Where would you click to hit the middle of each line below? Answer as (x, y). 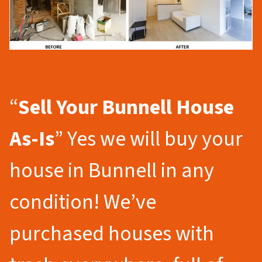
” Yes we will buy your (149, 139)
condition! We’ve (83, 202)
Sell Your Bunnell (95, 107)
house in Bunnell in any (112, 170)
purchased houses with (112, 233)
